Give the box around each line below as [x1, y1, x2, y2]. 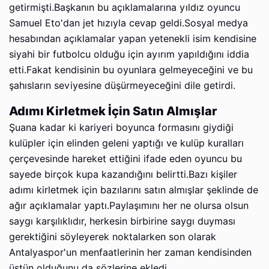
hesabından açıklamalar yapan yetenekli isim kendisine [9, 32, 256, 44]
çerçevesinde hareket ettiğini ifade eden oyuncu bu [9, 153, 242, 165]
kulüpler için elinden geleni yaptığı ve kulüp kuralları [9, 137, 244, 149]
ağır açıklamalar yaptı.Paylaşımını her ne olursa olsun [9, 199, 249, 211]
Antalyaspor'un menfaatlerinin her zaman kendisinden [9, 246, 252, 258]
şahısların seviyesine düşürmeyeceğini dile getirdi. [9, 79, 235, 91]
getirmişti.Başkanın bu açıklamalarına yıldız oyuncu [9, 1, 240, 13]
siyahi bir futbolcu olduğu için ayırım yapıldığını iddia [9, 48, 249, 60]
